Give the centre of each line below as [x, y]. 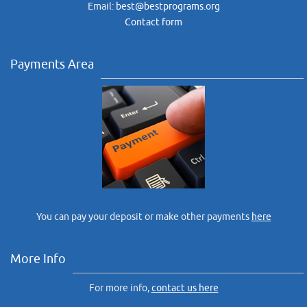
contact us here [185, 288]
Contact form [153, 23]
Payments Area [52, 65]
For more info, [120, 288]
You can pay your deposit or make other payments [144, 217]
